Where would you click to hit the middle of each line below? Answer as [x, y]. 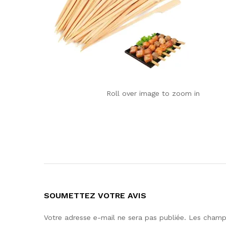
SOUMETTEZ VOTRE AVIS [95, 195]
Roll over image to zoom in [153, 93]
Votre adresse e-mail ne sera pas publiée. [115, 217]
